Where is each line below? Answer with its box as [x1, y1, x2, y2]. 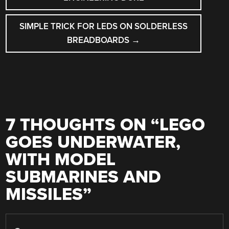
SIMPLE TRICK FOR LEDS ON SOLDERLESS [19, 21, 188, 32]
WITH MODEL [6, 149, 116, 170]
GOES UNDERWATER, [6, 131, 181, 153]
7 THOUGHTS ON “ [6, 114, 160, 135]
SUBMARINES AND [6, 166, 162, 188]
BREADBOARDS [67, 35, 132, 46]
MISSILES [6, 184, 83, 205]
